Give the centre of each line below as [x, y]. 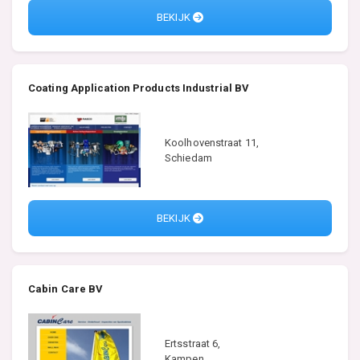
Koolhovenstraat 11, [212, 142]
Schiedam [188, 157]
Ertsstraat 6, [193, 343]
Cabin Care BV [66, 288]
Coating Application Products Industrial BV [139, 88]
